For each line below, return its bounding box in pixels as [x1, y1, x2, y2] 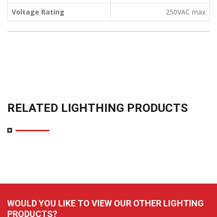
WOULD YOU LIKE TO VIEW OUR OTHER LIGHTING [7, 198, 204, 208]
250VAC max [166, 7, 205, 16]
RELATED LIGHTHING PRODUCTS [7, 101, 188, 115]
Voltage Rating [12, 7, 64, 16]
